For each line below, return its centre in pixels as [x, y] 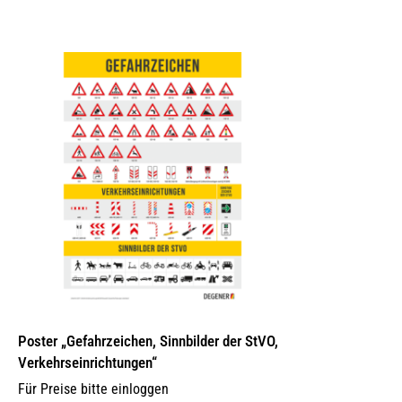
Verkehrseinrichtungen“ [87, 363]
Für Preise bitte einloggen [93, 389]
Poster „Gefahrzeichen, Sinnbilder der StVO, [148, 341]
